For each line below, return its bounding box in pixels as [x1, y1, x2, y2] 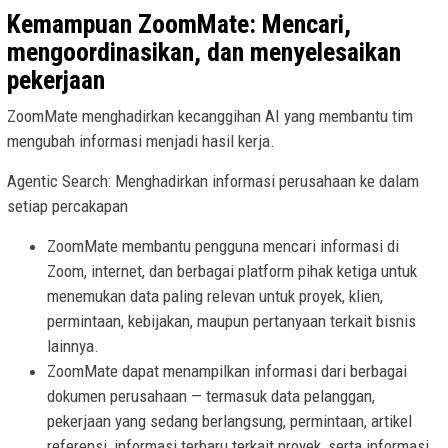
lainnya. [47, 335, 99, 356]
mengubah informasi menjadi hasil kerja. [7, 130, 275, 151]
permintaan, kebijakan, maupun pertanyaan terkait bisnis [47, 310, 416, 331]
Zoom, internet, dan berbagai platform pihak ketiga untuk [47, 260, 417, 281]
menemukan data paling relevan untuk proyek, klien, [47, 285, 383, 306]
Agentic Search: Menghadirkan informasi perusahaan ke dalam [7, 170, 419, 191]
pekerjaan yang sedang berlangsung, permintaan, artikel [47, 410, 412, 431]
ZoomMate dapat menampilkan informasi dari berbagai [47, 360, 407, 381]
